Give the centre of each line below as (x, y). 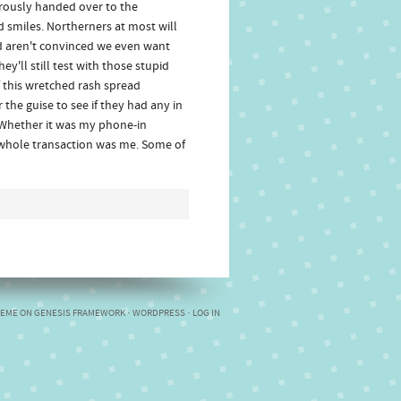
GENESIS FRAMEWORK (80, 314)
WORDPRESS (159, 314)
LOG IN (206, 314)
